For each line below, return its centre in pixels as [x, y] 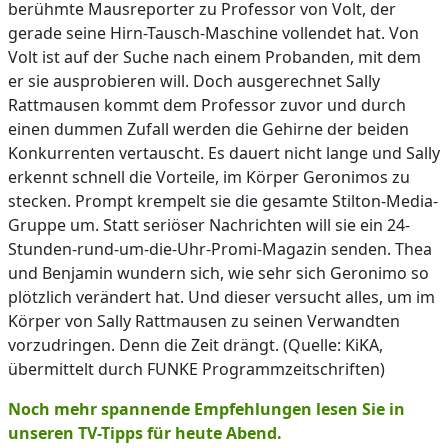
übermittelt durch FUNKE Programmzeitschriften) [196, 369]
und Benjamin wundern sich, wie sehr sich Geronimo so [218, 273]
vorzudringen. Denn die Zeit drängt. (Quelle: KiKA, [195, 345]
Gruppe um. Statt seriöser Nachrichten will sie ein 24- [209, 225]
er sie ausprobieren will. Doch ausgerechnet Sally [194, 81]
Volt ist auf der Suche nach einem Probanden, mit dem [214, 57]
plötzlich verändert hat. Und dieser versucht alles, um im [221, 297]
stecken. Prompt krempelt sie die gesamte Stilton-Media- [223, 201]
